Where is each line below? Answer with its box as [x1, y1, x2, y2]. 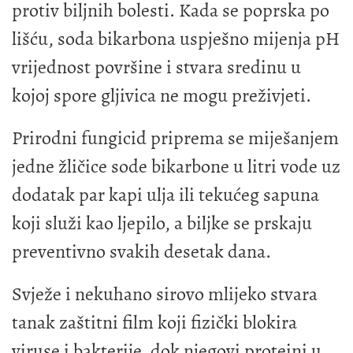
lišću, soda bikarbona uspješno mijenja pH [12, 26, 340, 52]
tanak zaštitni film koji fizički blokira [12, 310, 297, 336]
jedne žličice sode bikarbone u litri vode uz [12, 154, 340, 180]
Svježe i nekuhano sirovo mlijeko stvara [12, 281, 318, 307]
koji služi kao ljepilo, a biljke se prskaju [12, 210, 312, 236]
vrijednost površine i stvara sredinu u [12, 54, 301, 80]
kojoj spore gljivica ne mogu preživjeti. [12, 83, 311, 109]
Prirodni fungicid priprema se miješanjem [12, 125, 339, 151]
